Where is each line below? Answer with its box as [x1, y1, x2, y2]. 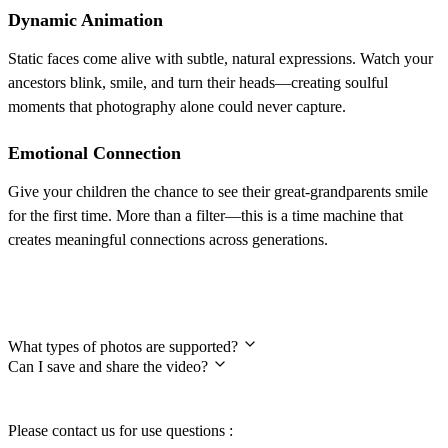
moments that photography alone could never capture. [8, 97, 346, 115]
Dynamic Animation [8, 9, 163, 30]
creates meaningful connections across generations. [8, 230, 328, 248]
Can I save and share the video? [8, 357, 212, 375]
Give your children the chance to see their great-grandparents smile [8, 182, 428, 200]
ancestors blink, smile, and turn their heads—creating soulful [8, 73, 388, 91]
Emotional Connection [8, 142, 181, 163]
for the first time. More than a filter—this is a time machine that [8, 206, 403, 224]
